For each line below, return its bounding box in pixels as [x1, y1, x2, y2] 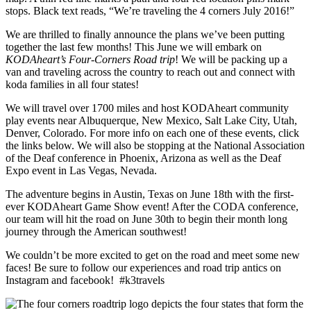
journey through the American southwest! [6, 225, 187, 237]
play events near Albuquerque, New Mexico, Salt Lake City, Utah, [6, 114, 297, 126]
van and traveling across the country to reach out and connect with [6, 65, 295, 78]
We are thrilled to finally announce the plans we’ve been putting [6, 28, 285, 40]
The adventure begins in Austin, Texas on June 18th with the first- [6, 187, 294, 200]
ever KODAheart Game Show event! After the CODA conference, [6, 200, 299, 212]
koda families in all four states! [6, 78, 139, 90]
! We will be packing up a [175, 53, 287, 65]
